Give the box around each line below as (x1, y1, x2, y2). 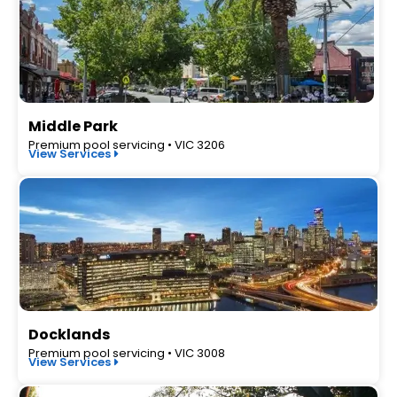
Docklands (28, 324, 110, 345)
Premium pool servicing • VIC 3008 (28, 345, 225, 362)
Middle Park (28, 116, 118, 136)
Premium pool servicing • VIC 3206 (28, 136, 225, 153)
